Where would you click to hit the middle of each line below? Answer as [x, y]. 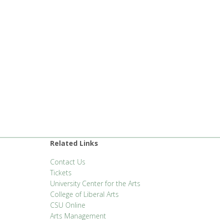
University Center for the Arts [95, 184]
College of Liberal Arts [84, 194]
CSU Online [68, 205]
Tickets [61, 173]
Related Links [74, 143]
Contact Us [68, 162]
